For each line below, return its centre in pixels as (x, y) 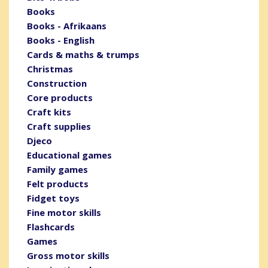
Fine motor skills (64, 212)
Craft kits (49, 112)
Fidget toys (53, 198)
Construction (57, 83)
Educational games (69, 155)
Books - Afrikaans (67, 25)
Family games (57, 169)
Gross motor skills (68, 255)
